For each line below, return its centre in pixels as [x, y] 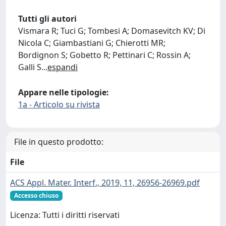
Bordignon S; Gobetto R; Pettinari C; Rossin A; [104, 55]
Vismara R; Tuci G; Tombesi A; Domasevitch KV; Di [112, 31]
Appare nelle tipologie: [64, 92]
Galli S [30, 67]
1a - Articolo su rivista [59, 104]
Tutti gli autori [47, 19]
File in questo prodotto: [59, 142]
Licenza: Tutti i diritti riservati [65, 215]
